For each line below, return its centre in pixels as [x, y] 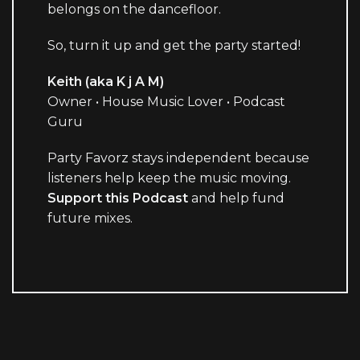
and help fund [237, 198]
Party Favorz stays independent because [179, 158]
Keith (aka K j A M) [106, 82]
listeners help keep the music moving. [170, 178]
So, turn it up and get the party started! [174, 46]
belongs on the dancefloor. [135, 10]
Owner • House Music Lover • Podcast [167, 102]
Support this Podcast [118, 198]
